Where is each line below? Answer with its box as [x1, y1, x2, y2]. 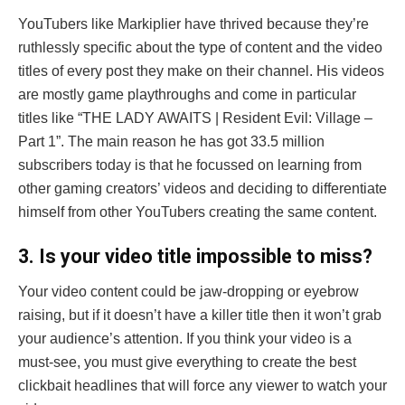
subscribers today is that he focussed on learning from [18, 156, 362, 173]
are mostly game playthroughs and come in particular [18, 86, 356, 102]
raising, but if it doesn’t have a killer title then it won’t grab [18, 307, 381, 324]
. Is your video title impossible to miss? [29, 245, 372, 268]
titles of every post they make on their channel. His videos [18, 62, 384, 79]
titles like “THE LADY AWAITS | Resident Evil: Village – [18, 109, 372, 126]
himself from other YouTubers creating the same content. [18, 203, 377, 220]
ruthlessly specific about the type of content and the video [18, 39, 382, 55]
